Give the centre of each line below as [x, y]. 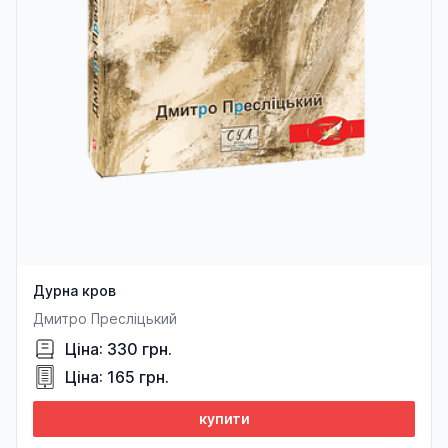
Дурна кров [74, 291]
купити [224, 419]
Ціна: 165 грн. [117, 377]
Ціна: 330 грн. [118, 349]
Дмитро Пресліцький [105, 319]
